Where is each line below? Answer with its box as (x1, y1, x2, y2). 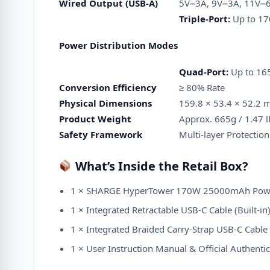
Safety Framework (59, 128, 142, 140)
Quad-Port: (179, 66, 228, 78)
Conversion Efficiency (59, 81, 157, 93)
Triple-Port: (179, 13, 230, 25)
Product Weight (59, 113, 131, 125)
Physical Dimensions (59, 97, 152, 109)
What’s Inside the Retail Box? (72, 158, 248, 174)
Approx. (179, 113, 215, 125)
